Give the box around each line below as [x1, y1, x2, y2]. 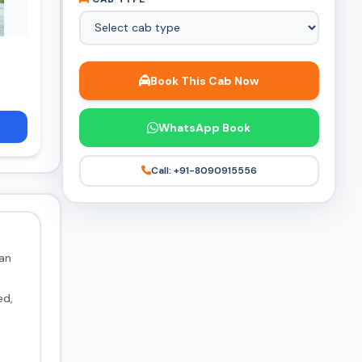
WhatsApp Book [158, 120, 250, 135]
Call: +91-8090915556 [150, 164, 257, 178]
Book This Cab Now [150, 73, 259, 88]
